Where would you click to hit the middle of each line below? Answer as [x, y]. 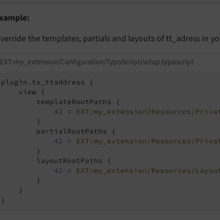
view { [23, 92]
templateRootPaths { [61, 101]
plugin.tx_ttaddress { [47, 82]
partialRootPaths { [58, 131]
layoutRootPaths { [56, 160]
